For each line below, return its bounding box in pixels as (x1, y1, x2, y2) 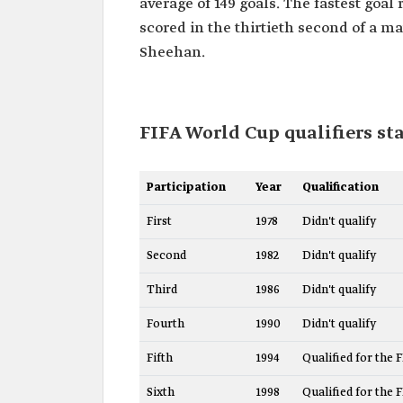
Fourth (147, 316, 184, 332)
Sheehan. (139, 42, 205, 62)
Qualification (302, 179, 379, 195)
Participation (147, 179, 226, 195)
